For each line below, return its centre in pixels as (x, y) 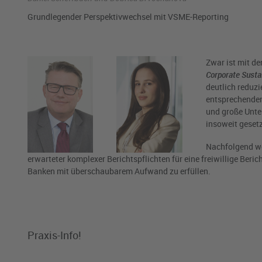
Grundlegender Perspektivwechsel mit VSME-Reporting (128, 17)
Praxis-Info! (54, 235)
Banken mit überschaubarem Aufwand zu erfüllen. (119, 171)
